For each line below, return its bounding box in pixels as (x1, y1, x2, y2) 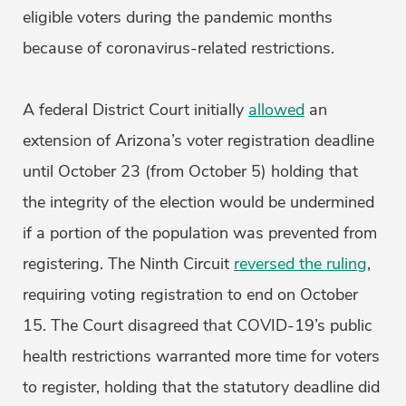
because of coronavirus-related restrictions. (23, 37, 334, 60)
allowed (248, 99, 304, 121)
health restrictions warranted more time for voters (23, 345, 380, 368)
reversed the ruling (234, 253, 367, 275)
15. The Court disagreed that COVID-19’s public (23, 314, 372, 337)
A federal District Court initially (23, 99, 248, 121)
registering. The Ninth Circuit (23, 253, 234, 275)
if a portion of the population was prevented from (23, 222, 377, 245)
